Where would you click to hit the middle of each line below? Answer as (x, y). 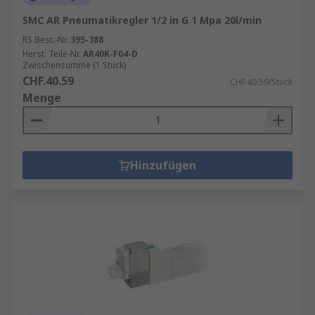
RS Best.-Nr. (45, 40)
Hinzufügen (163, 165)
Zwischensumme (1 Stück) (74, 65)
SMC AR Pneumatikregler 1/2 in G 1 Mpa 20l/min (142, 20)
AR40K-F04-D (110, 54)
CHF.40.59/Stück (261, 82)
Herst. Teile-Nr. (52, 54)
